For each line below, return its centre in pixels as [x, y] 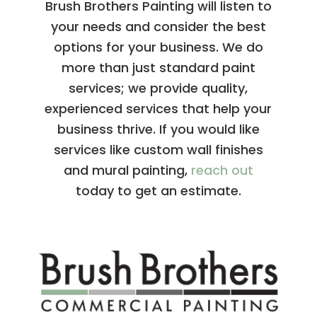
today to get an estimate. [158, 190]
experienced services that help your [158, 108]
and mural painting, [127, 170]
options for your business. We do [158, 47]
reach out [222, 170]
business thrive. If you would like [158, 129]
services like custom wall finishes [158, 149]
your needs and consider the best [158, 26]
